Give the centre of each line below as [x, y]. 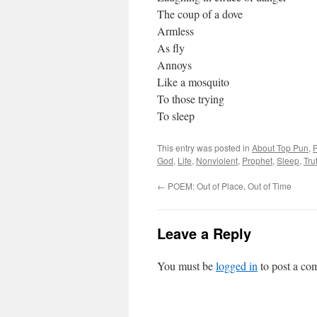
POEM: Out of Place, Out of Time [229, 186]
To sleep [176, 116]
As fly [171, 48]
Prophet [257, 160]
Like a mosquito [193, 82]
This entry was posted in [204, 148]
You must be [186, 266]
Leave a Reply [204, 233]
